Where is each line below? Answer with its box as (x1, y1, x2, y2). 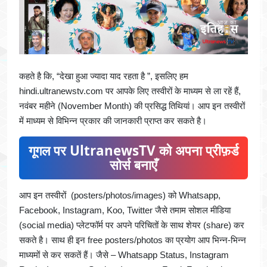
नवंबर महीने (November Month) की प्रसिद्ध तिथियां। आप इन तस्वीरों (19, 101, 245, 111)
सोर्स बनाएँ (110, 156, 157, 175)
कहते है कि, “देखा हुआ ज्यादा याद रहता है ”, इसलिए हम (19, 71, 188, 82)
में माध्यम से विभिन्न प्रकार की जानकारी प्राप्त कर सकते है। (19, 116, 209, 126)
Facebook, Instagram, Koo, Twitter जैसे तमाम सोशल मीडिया (19, 205, 231, 216)
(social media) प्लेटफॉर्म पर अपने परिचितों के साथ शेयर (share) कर (19, 220, 244, 231)
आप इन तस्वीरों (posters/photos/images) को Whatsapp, (19, 190, 221, 201)
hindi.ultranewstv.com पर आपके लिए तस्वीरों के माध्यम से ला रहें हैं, (19, 86, 241, 97)
